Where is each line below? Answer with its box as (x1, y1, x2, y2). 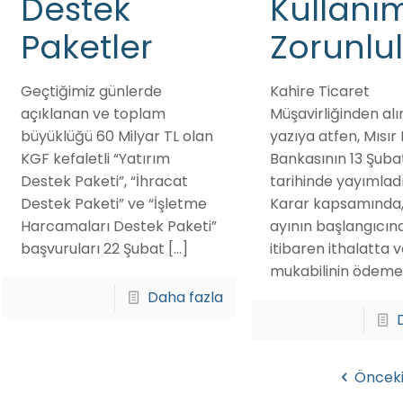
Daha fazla (148, 287, 224, 308)
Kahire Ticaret (269, 81, 370, 102)
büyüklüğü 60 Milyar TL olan (20, 126, 213, 147)
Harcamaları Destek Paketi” (20, 216, 217, 237)
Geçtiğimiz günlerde (20, 81, 162, 102)
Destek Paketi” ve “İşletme (20, 193, 207, 214)
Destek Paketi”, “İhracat (20, 171, 188, 192)
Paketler (20, 24, 153, 70)
